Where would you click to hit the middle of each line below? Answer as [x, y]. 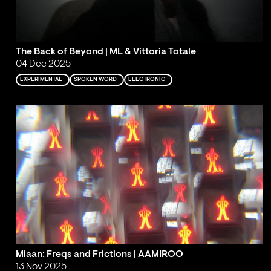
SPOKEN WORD [96, 80]
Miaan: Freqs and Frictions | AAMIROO [99, 254]
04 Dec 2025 [43, 64]
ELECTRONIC [147, 80]
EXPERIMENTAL [41, 80]
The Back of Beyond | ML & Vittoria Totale [106, 52]
